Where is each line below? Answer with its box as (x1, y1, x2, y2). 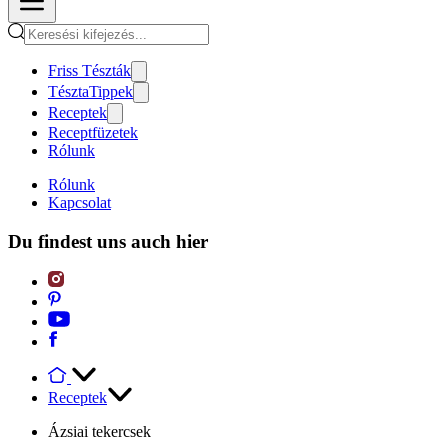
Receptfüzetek (48, 124, 138, 141)
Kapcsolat (48, 194, 111, 211)
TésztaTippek (48, 83, 133, 100)
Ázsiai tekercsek (48, 423, 151, 441)
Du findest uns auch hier (8, 230, 208, 252)
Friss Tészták (48, 62, 131, 79)
